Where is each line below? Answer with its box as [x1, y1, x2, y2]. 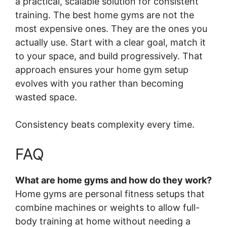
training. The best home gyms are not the [15, 10, 194, 21]
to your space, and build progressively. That [15, 51, 203, 62]
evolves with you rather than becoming [15, 78, 183, 89]
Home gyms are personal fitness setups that [15, 188, 205, 200]
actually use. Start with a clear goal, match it [15, 37, 206, 48]
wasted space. [15, 92, 77, 103]
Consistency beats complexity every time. [15, 119, 195, 130]
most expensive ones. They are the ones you [15, 23, 207, 34]
